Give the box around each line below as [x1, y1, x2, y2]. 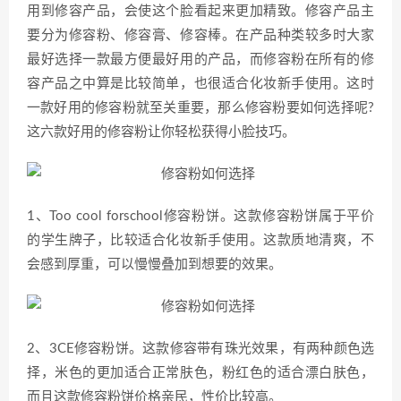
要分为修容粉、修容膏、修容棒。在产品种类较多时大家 [27, 29, 374, 42]
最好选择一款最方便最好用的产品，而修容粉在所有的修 [27, 53, 374, 66]
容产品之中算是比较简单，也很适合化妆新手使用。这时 [27, 77, 374, 90]
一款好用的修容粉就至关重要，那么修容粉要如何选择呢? [27, 101, 374, 115]
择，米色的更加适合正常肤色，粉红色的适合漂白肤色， [27, 366, 374, 380]
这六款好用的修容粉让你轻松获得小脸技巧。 [27, 125, 295, 139]
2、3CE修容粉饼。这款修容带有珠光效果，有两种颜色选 [27, 342, 374, 355]
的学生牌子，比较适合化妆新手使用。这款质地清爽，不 [27, 234, 374, 247]
